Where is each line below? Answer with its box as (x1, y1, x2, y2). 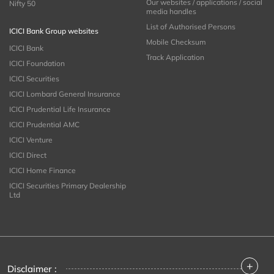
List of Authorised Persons (146, 21, 235, 31)
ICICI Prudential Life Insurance (9, 104, 111, 114)
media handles (146, 6, 196, 16)
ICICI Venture (9, 135, 53, 144)
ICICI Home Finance (9, 165, 76, 175)
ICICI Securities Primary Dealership (9, 180, 126, 190)
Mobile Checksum (146, 37, 206, 46)
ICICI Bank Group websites (9, 26, 98, 35)
